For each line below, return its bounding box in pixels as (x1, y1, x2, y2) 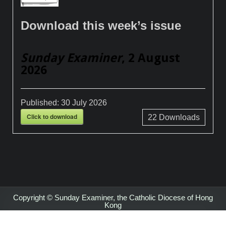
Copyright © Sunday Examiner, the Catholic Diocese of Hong (13, 193, 213, 202)
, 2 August (122, 50, 181, 65)
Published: (21, 98, 62, 107)
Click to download (27, 111, 78, 121)
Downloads (156, 112, 200, 122)
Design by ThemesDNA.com (65, 216, 161, 225)
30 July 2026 (61, 98, 107, 107)
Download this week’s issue (21, 18, 182, 32)
